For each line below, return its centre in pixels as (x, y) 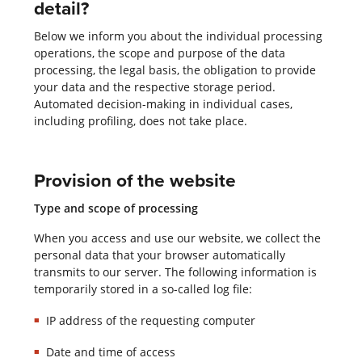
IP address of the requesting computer (150, 321)
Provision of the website (135, 179)
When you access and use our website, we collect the (177, 238)
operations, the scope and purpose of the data (159, 53)
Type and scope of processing (116, 208)
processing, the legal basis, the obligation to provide (175, 69)
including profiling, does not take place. (140, 120)
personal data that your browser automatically (159, 255)
